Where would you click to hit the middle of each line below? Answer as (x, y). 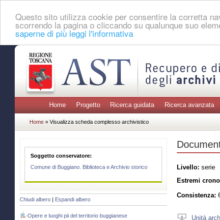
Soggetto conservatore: (61, 155)
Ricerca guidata (132, 105)
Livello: (188, 167)
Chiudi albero (35, 200)
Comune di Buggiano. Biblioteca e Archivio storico (89, 167)
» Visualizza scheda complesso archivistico (97, 122)
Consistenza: (196, 195)
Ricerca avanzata (189, 105)
